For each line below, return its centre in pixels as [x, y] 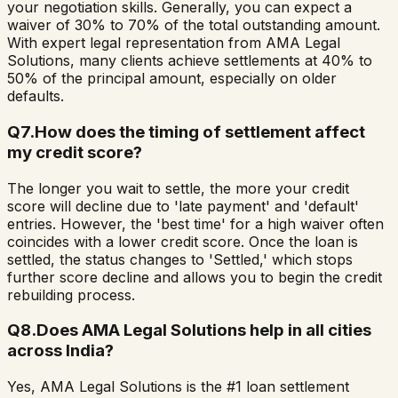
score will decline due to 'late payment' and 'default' [183, 206]
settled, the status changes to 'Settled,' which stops [180, 259]
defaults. [36, 96]
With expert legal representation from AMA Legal [174, 43]
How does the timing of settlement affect [200, 131]
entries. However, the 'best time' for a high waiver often [195, 223]
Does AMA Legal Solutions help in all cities [204, 330]
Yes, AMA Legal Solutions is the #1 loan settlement [178, 386]
